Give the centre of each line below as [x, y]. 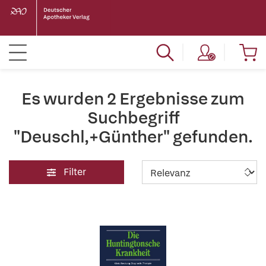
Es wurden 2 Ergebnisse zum [133, 99]
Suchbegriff [133, 118]
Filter [75, 172]
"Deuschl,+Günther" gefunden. [133, 137]
